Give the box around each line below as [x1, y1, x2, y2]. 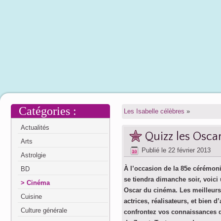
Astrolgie [21, 151, 46, 159]
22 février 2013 [168, 147, 211, 154]
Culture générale [21, 207, 67, 214]
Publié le [142, 147, 166, 154]
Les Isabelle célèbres [124, 108, 184, 115]
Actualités [21, 124, 49, 131]
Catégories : [19, 105, 76, 117]
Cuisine [21, 193, 42, 200]
